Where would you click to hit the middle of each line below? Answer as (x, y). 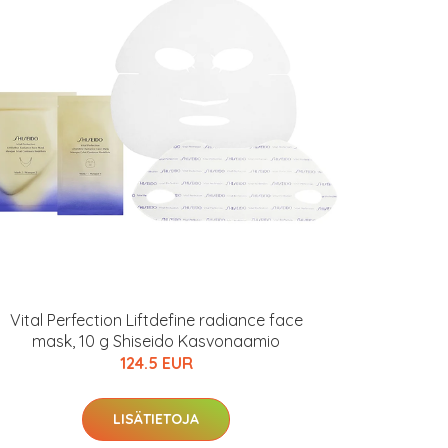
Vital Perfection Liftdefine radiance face (156, 320)
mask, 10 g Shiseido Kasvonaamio (156, 341)
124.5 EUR (156, 363)
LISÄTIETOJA (156, 419)
